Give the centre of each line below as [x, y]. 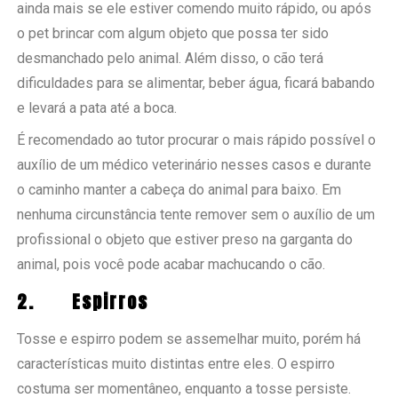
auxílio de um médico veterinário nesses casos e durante [195, 164]
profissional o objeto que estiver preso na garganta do [185, 239]
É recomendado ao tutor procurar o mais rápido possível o [197, 139]
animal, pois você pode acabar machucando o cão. [171, 264]
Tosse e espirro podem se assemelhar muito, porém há [189, 338]
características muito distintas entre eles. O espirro [176, 363]
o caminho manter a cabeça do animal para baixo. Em [179, 189]
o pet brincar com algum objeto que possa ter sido [173, 33]
